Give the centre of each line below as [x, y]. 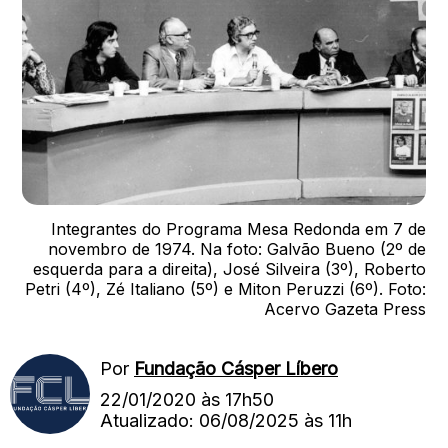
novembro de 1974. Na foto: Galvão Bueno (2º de [237, 249]
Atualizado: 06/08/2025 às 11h [226, 420]
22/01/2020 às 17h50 [187, 399]
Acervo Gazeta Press [345, 309]
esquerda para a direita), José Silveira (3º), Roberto [229, 269]
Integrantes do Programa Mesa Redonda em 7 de [238, 229]
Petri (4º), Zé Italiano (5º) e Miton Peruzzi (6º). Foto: [225, 289]
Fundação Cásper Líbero [236, 368]
